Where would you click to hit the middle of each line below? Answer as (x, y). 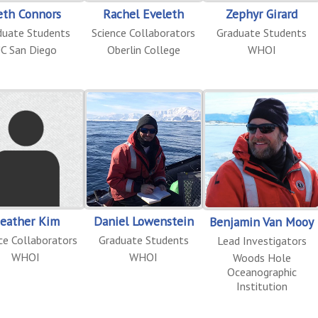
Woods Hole (262, 258)
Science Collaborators (144, 32)
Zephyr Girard (262, 13)
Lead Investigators (262, 241)
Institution (262, 286)
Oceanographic (262, 272)
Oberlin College (143, 49)
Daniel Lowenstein (143, 221)
